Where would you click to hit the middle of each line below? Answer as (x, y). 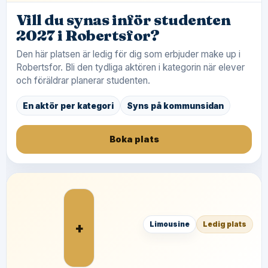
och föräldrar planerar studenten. (83, 80)
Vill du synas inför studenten (124, 20)
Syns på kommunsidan (175, 106)
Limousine (170, 224)
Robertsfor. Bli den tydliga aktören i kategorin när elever (130, 67)
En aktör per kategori (68, 106)
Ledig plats (225, 224)
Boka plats (134, 139)
